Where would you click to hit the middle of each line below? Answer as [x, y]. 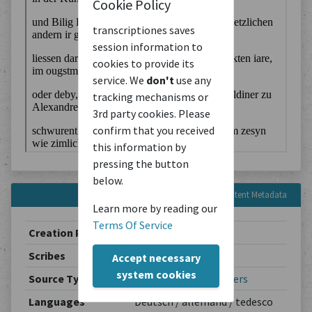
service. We [119, 80]
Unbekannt [161, 256]
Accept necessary [156, 257]
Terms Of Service [133, 225]
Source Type [60, 279]
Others [231, 279]
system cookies [156, 274]
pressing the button [141, 163]
